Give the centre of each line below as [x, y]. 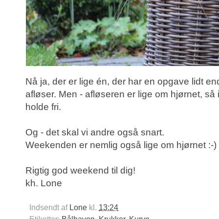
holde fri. [43, 107]
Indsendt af [49, 208]
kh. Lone [44, 183]
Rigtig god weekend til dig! [80, 171]
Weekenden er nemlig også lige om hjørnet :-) [121, 145]
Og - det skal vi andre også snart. [95, 132]
